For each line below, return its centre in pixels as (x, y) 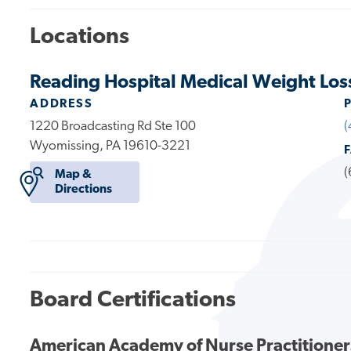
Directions (83, 189)
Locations (80, 38)
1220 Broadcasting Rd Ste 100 (113, 126)
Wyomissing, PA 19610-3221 (110, 146)
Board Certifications (133, 300)
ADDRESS (62, 104)
